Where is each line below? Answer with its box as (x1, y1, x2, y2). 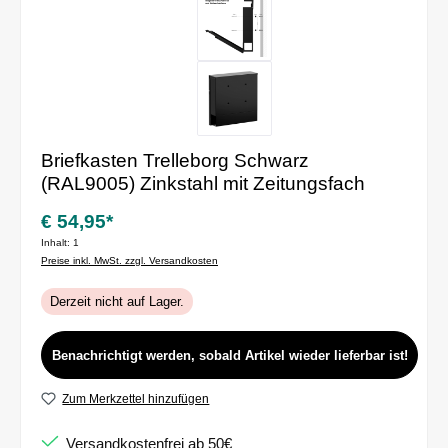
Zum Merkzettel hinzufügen (62, 391, 210, 406)
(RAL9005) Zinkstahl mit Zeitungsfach (41, 173, 365, 195)
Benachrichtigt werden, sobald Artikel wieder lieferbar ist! (51, 347, 408, 363)
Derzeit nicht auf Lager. (50, 294, 184, 310)
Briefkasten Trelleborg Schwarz (41, 150, 309, 172)
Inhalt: (41, 236, 73, 248)
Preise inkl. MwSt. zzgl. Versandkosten (41, 254, 218, 266)
